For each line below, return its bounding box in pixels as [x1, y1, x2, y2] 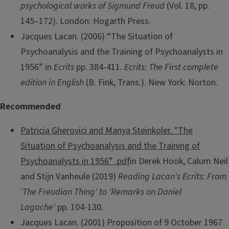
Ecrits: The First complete [124, 60, 218, 74]
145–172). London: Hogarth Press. [20, 14, 151, 28]
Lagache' [20, 201, 57, 214]
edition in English [20, 76, 84, 89]
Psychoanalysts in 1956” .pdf [20, 155, 130, 168]
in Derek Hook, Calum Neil [130, 155, 228, 168]
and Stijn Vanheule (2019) [20, 170, 116, 183]
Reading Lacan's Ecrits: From [116, 170, 226, 183]
